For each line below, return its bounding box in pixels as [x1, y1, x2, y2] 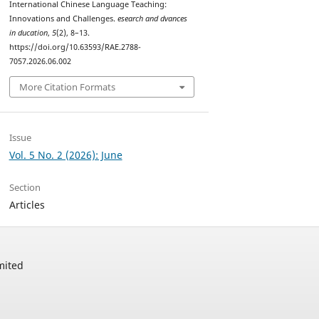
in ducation [9, 28, 48, 38]
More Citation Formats [19, 80, 115, 93]
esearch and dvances [117, 14, 187, 23]
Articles [9, 197, 45, 211]
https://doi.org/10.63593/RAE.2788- [9, 42, 141, 52]
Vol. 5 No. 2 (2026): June [9, 147, 122, 162]
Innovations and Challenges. [9, 14, 117, 23]
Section [9, 180, 41, 194]
